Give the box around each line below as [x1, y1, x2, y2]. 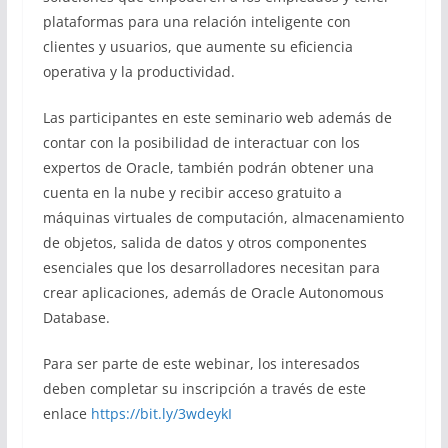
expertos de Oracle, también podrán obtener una [42, 158, 374, 177]
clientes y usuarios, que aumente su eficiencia [42, 37, 353, 56]
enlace [42, 404, 91, 423]
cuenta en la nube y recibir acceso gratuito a [42, 183, 342, 202]
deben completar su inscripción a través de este [42, 379, 366, 398]
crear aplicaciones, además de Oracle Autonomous [42, 283, 384, 302]
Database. [42, 308, 114, 327]
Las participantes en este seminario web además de [42, 108, 392, 127]
